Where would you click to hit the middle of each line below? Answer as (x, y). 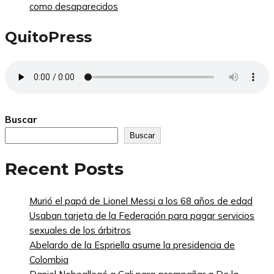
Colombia (49, 260)
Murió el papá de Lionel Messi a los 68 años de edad (141, 201)
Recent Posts (64, 168)
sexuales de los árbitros (80, 231)
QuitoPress (48, 37)
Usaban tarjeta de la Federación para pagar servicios (142, 216)
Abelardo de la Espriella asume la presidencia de (132, 245)
